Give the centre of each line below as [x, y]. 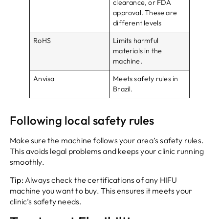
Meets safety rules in [146, 79]
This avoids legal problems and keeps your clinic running [107, 151]
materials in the [138, 51]
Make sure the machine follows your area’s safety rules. [107, 141]
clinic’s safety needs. [46, 201]
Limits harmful [136, 41]
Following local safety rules [82, 120]
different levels [137, 23]
